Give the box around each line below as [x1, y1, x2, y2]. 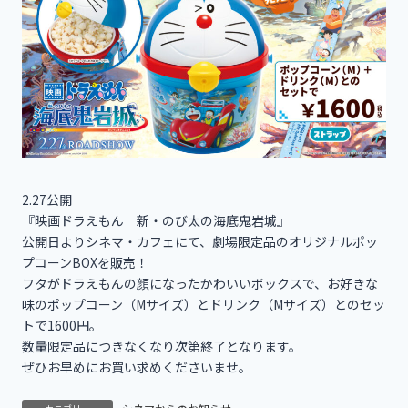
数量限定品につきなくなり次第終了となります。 [22, 336, 301, 355]
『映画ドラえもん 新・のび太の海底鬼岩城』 [22, 210, 290, 229]
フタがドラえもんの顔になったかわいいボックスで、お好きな [22, 273, 378, 292]
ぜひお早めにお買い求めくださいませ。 [22, 357, 251, 376]
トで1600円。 [22, 315, 102, 334]
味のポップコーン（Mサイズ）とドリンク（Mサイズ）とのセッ [22, 294, 385, 313]
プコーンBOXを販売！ [22, 252, 148, 271]
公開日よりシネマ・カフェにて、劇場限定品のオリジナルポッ [22, 231, 378, 250]
